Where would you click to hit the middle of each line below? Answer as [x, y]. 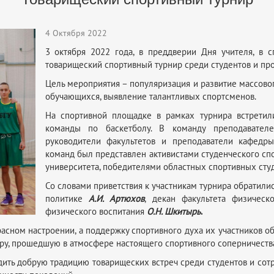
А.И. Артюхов [117, 198]
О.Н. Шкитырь [173, 211]
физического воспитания [96, 211]
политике [67, 198]
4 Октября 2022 [76, 33]
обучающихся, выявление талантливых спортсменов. [150, 96]
